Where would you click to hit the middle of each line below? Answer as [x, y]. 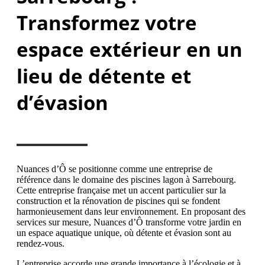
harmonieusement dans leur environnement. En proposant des [131, 212]
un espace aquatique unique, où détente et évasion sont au [124, 233]
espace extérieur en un [130, 49]
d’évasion [62, 102]
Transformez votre [107, 22]
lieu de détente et [104, 76]
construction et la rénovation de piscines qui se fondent [118, 201]
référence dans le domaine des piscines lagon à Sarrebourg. [126, 180]
